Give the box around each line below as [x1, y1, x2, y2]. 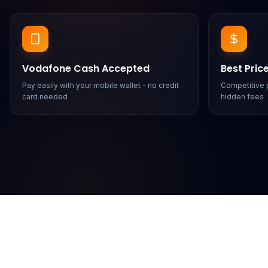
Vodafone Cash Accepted [22, 62, 150, 75]
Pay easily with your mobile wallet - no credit [22, 81, 179, 90]
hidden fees [221, 92, 264, 101]
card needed [22, 92, 68, 101]
